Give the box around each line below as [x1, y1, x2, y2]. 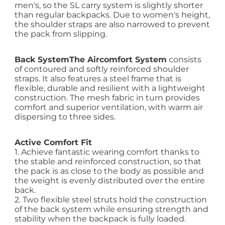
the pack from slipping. [15, 29, 107, 39]
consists [167, 55, 202, 65]
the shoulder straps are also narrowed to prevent [15, 20, 210, 30]
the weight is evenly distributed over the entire [15, 176, 205, 186]
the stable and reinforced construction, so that [15, 157, 202, 167]
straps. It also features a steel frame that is [15, 74, 182, 84]
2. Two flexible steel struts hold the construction [15, 195, 207, 205]
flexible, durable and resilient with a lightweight [15, 83, 206, 93]
